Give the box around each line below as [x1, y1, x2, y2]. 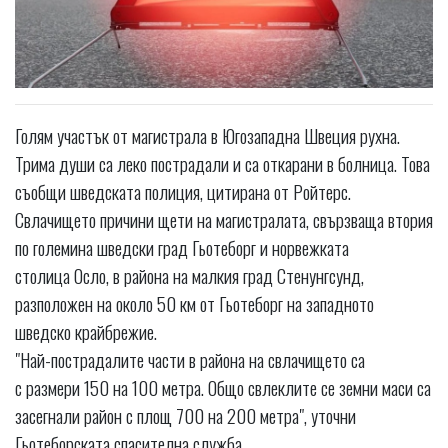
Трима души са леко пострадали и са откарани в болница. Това [15, 149, 430, 178]
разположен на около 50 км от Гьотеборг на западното [15, 289, 374, 318]
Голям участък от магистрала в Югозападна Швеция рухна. [15, 121, 400, 150]
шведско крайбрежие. [15, 317, 157, 346]
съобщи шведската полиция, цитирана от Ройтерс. [15, 177, 351, 206]
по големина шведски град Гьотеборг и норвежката [15, 233, 349, 262]
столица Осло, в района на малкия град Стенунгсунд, [15, 261, 364, 290]
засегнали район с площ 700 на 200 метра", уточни [15, 401, 356, 430]
